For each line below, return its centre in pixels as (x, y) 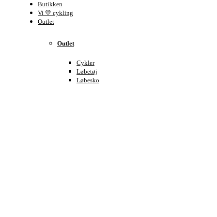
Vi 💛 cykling (55, 13)
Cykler (85, 63)
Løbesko (88, 80)
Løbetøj (87, 71)
